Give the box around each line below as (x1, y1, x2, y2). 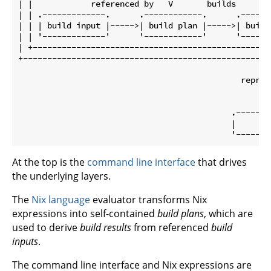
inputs (12, 234, 38, 248)
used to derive (12, 220, 80, 234)
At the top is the (12, 155, 87, 169)
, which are (204, 206, 253, 220)
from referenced (131, 220, 211, 234)
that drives (195, 155, 247, 169)
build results (80, 220, 131, 234)
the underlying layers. (12, 169, 111, 183)
